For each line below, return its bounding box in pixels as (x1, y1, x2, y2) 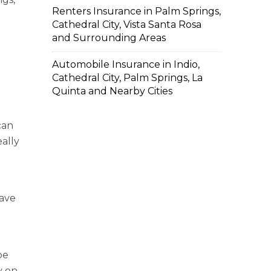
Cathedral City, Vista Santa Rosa (52, 19, 201, 30)
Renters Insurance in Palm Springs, (52, 5, 221, 17)
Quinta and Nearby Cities (52, 85, 172, 97)
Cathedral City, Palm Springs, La (52, 72, 203, 83)
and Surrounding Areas (52, 32, 166, 44)
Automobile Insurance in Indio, (52, 59, 200, 70)
